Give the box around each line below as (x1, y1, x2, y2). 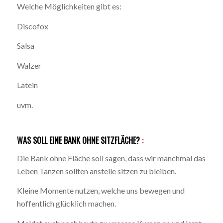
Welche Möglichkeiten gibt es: (16, 1, 121, 11)
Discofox (16, 21, 48, 31)
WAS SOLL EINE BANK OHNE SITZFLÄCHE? (16, 134, 142, 146)
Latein (16, 80, 38, 90)
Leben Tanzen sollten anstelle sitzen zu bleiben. (16, 166, 176, 176)
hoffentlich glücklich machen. (16, 199, 116, 209)
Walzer (16, 60, 41, 70)
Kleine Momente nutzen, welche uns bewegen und (16, 186, 185, 196)
